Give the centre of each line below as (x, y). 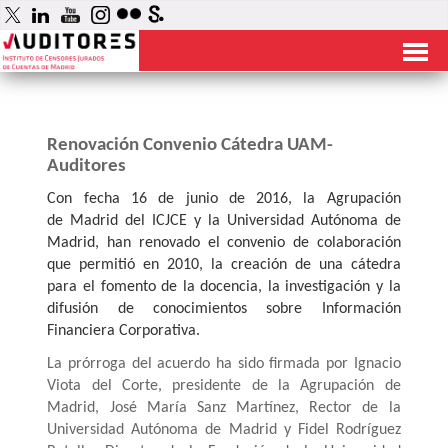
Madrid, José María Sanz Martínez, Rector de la (224, 408)
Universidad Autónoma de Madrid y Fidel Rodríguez (224, 430)
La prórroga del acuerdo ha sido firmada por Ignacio (224, 364)
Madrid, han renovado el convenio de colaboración (224, 243)
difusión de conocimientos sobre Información (224, 309)
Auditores (87, 166)
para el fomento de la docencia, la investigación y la (224, 287)
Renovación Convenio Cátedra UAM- (190, 145)
